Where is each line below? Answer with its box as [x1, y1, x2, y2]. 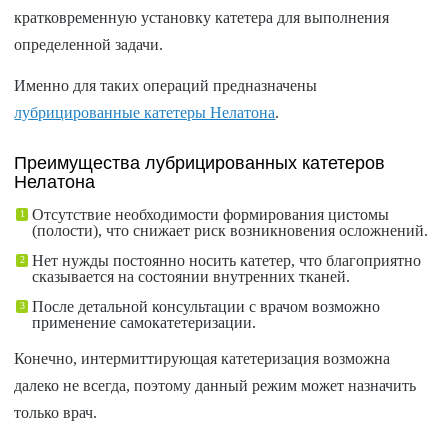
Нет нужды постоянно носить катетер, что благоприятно [32, 251, 422, 269]
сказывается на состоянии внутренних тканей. [32, 267, 351, 285]
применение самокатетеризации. [32, 313, 257, 331]
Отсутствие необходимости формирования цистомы [32, 205, 390, 223]
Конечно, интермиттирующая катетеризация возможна [14, 349, 391, 367]
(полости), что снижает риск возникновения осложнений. [32, 221, 429, 239]
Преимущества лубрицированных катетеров [14, 152, 386, 173]
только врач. [14, 403, 98, 421]
